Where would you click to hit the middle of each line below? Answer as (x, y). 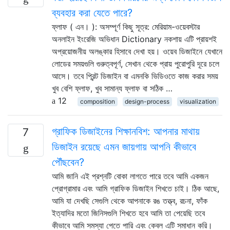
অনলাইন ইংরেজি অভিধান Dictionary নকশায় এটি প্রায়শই (134, 39)
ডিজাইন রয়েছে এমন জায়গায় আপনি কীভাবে (124, 147)
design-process (147, 101)
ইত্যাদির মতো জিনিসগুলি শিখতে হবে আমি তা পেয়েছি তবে (128, 213)
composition (97, 101)
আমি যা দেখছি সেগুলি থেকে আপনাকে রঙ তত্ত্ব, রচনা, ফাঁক (130, 200)
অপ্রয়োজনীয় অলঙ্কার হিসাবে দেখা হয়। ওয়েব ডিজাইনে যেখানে (137, 51)
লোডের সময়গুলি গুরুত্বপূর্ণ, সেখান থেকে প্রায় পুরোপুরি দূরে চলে (136, 63)
